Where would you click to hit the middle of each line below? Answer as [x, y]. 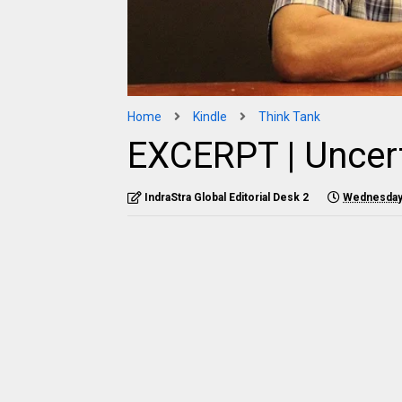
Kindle [210, 117]
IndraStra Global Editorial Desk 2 [227, 197]
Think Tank [289, 117]
